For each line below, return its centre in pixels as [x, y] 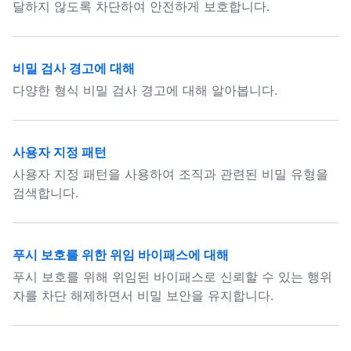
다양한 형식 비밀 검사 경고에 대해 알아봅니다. [145, 90]
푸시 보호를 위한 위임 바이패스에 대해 [121, 255]
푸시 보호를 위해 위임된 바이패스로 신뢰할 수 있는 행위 [172, 277]
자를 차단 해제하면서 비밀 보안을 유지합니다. [143, 295]
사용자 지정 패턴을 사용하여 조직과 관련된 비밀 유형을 [170, 174]
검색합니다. [45, 193]
